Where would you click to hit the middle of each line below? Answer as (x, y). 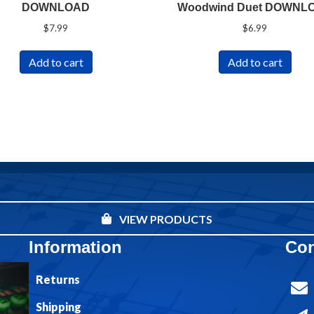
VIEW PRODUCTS (166, 219)
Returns (57, 279)
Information (75, 247)
